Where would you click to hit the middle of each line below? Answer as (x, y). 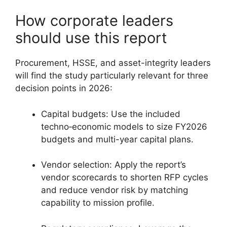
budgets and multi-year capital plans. (117, 139)
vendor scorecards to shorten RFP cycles (125, 177)
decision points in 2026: (64, 88)
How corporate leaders (94, 21)
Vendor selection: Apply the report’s (113, 165)
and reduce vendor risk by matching (115, 190)
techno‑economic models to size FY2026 (124, 126)
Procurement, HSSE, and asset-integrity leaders (113, 63)
